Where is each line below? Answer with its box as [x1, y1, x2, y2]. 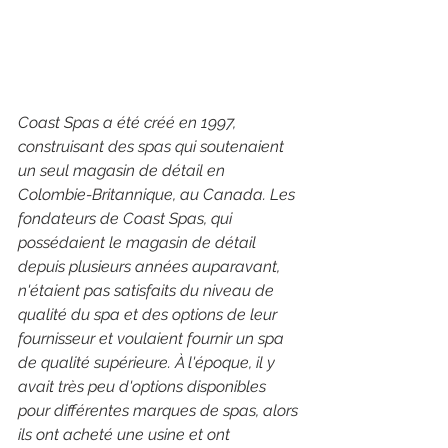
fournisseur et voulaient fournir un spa [18, 328, 288, 348]
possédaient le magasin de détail [18, 232, 260, 252]
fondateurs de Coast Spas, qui [18, 208, 236, 228]
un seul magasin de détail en [18, 160, 229, 180]
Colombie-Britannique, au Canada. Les [18, 184, 299, 204]
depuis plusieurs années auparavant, [18, 256, 284, 276]
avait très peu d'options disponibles [18, 376, 270, 396]
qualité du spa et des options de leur [18, 304, 281, 324]
